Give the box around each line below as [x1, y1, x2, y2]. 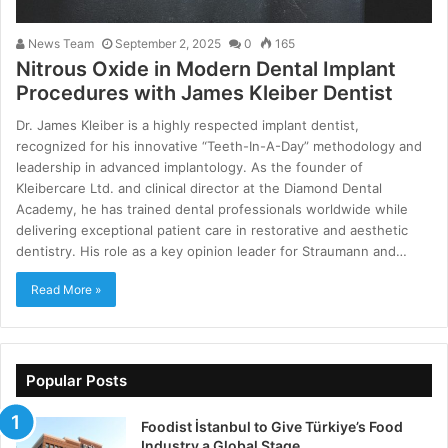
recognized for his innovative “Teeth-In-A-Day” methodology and [16, 138, 423, 155]
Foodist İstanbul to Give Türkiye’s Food [141, 418, 403, 436]
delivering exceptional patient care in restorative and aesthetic [16, 222, 409, 239]
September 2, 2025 [115, 36, 222, 52]
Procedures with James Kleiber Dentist [16, 81, 394, 106]
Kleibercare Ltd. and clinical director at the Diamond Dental [16, 180, 383, 197]
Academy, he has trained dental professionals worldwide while [16, 201, 409, 218]
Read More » [31, 282, 102, 298]
